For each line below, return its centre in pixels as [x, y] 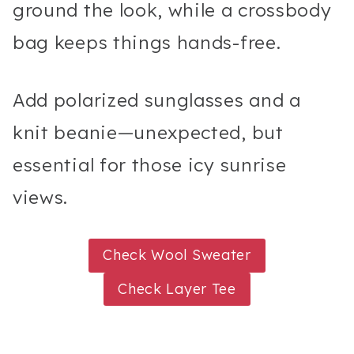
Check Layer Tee [177, 288]
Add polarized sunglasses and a [157, 100]
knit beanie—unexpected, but [148, 133]
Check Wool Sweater [177, 255]
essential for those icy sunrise [150, 165]
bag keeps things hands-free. [147, 43]
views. [41, 198]
